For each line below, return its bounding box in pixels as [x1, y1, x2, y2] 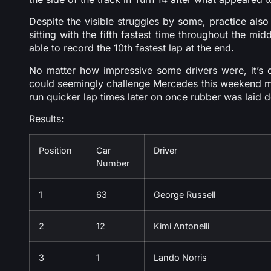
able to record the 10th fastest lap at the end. [29, 42, 234, 54]
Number [96, 157, 129, 168]
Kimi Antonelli [154, 220, 209, 231]
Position [39, 145, 72, 155]
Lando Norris [154, 252, 207, 263]
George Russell [154, 189, 215, 200]
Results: [29, 113, 64, 125]
